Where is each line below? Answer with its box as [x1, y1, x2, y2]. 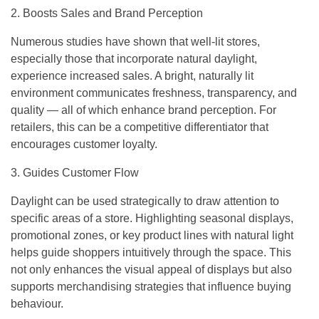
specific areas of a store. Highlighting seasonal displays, [11, 212, 293, 224]
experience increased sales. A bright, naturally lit [11, 70, 253, 82]
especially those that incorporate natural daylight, [11, 53, 257, 65]
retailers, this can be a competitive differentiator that [11, 121, 268, 133]
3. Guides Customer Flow [11, 167, 139, 179]
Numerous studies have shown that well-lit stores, [11, 36, 260, 48]
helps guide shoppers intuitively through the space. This [11, 246, 291, 258]
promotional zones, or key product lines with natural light [11, 229, 293, 241]
